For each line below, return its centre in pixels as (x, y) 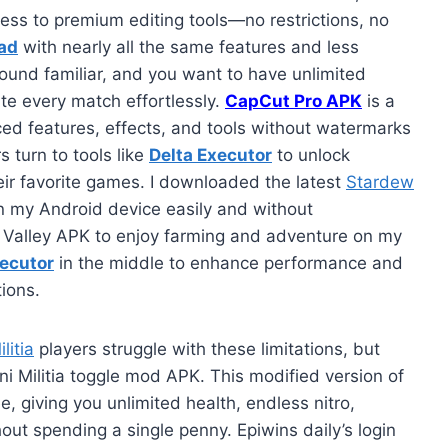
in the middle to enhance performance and (228, 262)
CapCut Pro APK (293, 100)
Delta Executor (210, 154)
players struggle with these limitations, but (207, 348)
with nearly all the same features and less (188, 46)
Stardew (380, 181)
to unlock (311, 154)
